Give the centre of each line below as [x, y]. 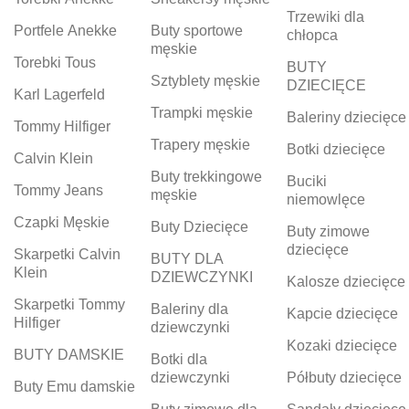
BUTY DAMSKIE [69, 354]
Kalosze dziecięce [346, 281]
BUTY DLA [187, 258]
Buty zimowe [329, 231]
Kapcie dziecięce [343, 313]
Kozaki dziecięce [342, 345]
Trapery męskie [200, 144]
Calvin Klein [53, 158]
